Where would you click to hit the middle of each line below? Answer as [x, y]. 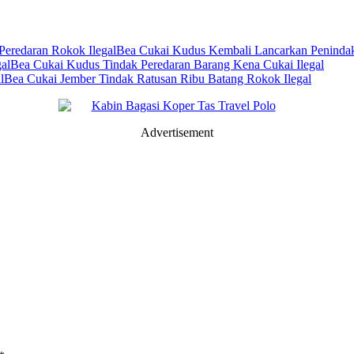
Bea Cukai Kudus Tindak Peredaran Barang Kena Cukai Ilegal [167, 65]
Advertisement [177, 133]
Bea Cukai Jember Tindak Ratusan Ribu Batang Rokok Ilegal [158, 79]
